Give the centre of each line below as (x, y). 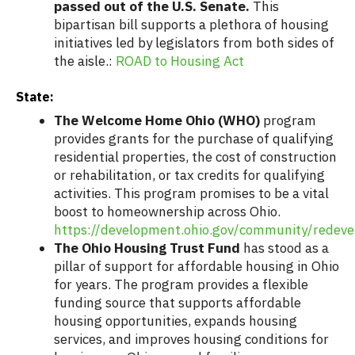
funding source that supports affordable (177, 303)
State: (35, 97)
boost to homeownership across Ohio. (167, 212)
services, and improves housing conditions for (191, 340)
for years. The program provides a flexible (181, 285)
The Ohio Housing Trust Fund (147, 248)
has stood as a (284, 248)
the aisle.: (85, 61)
